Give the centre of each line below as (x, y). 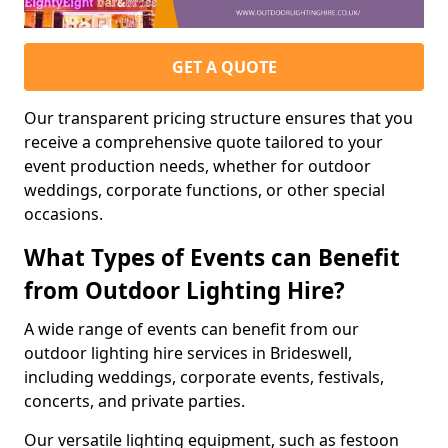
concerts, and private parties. (134, 400)
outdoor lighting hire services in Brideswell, (188, 352)
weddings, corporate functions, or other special (204, 189)
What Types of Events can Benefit (212, 257)
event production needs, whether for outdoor (197, 165)
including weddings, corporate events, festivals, (204, 376)
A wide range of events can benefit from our (191, 328)
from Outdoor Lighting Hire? (184, 290)
